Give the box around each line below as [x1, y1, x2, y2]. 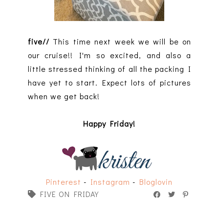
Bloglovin [139, 176, 173, 187]
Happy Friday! [83, 118, 136, 129]
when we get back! [27, 91, 100, 102]
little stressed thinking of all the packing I [27, 64, 192, 74]
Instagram [90, 176, 131, 187]
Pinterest [46, 176, 82, 187]
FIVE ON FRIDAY [40, 189, 99, 199]
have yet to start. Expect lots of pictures [27, 77, 192, 88]
